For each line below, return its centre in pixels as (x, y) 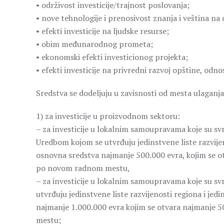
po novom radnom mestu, (83, 168)
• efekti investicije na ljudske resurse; (102, 31)
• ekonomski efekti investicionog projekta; (112, 57)
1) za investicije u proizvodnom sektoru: (108, 116)
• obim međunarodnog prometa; (94, 44)
